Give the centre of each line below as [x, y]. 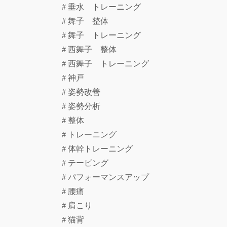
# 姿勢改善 [85, 92]
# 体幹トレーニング [97, 149]
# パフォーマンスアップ [105, 177]
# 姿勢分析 [85, 106]
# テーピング [85, 163]
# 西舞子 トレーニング [109, 64]
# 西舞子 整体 [93, 50]
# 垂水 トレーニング [105, 7]
